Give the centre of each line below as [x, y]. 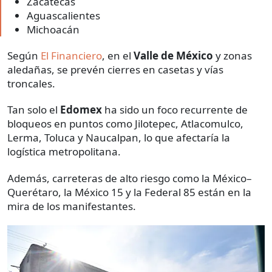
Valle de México [173, 56]
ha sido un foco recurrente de [175, 110]
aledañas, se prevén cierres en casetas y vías [115, 70]
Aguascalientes [63, 16]
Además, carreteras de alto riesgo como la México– [130, 178]
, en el [118, 56]
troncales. [31, 84]
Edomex [81, 110]
